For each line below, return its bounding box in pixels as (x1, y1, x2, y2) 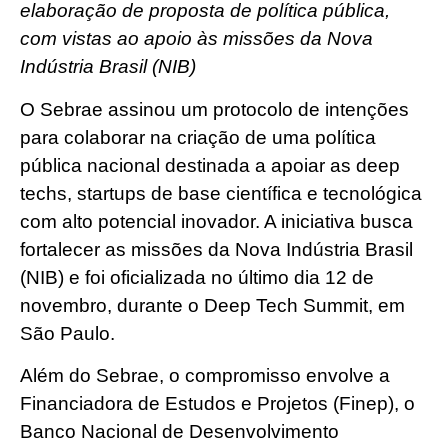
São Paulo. (20, 322, 125, 344)
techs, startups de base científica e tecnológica (20, 182, 422, 204)
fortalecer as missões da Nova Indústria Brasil (20, 238, 413, 260)
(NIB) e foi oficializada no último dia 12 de (20, 266, 374, 288)
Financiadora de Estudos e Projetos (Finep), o (20, 393, 415, 415)
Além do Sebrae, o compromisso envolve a (20, 365, 390, 387)
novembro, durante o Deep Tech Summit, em (20, 294, 405, 316)
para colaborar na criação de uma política (20, 126, 376, 148)
